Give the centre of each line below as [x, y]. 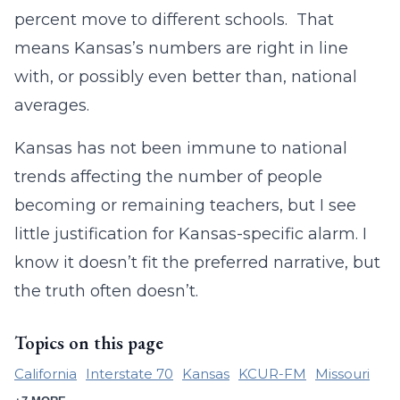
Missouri [342, 374]
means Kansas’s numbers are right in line [181, 48]
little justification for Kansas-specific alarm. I [191, 234]
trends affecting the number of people [168, 177]
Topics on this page [89, 343]
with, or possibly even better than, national [186, 77]
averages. [52, 105]
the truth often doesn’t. [106, 291]
